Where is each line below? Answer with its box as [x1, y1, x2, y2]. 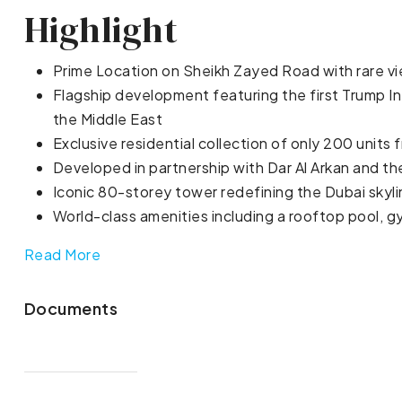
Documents [23, 298, 118, 319]
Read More [23, 245, 101, 265]
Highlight [23, 5, 179, 55]
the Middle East [52, 109, 163, 129]
